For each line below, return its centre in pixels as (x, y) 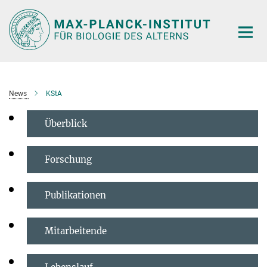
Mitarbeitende (76, 231)
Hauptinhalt (28, 11)
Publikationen (75, 195)
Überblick (66, 123)
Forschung (68, 159)
